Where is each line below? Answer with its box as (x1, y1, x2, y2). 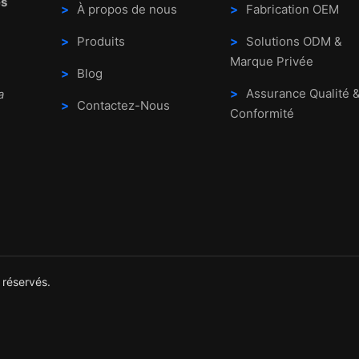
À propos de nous (76, 2, 177, 18)
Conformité (229, 106, 294, 122)
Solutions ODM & (245, 34, 342, 50)
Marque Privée (229, 54, 313, 70)
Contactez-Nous (76, 98, 170, 114)
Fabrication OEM (245, 2, 339, 18)
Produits (76, 34, 125, 50)
